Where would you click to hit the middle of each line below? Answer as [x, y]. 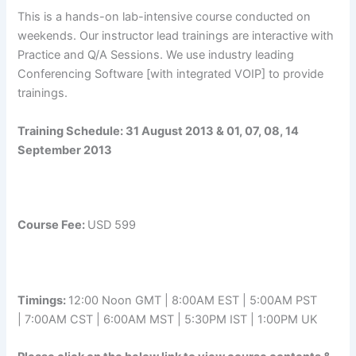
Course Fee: [53, 225]
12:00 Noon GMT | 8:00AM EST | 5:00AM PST [193, 301]
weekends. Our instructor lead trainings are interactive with [176, 36]
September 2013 [65, 150]
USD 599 [112, 225]
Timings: [42, 301]
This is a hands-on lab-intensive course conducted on [164, 17]
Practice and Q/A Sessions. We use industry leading [156, 55]
